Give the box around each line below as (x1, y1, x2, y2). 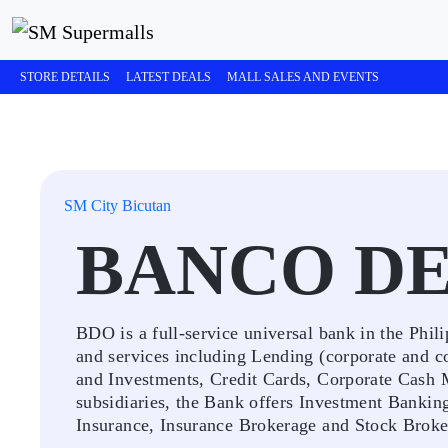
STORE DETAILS (20, 70, 110, 84)
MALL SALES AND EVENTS (227, 70, 379, 84)
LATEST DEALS (126, 70, 211, 84)
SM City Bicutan (64, 197, 171, 214)
